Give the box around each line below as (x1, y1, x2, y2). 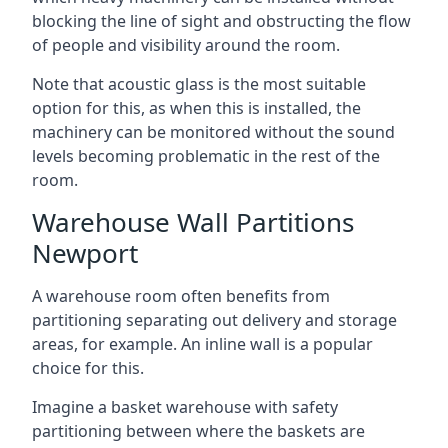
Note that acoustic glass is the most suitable (32, 72, 366, 95)
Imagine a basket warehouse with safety (32, 395, 338, 418)
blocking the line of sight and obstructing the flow (32, 9, 411, 32)
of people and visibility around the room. (32, 33, 340, 56)
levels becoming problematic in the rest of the (32, 144, 380, 167)
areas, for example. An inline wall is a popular (32, 332, 373, 355)
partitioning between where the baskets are (32, 419, 365, 442)
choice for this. (32, 356, 144, 379)
